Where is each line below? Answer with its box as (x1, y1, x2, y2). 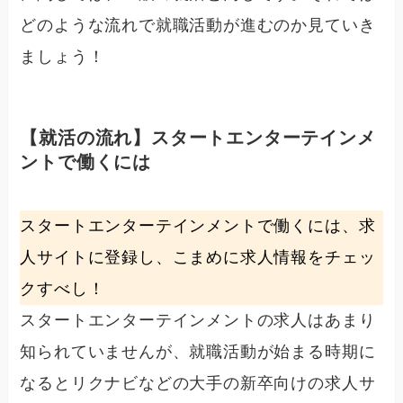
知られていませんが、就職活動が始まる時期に (20, 342, 376, 361)
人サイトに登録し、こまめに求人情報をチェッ (20, 247, 376, 266)
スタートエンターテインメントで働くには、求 (20, 216, 376, 235)
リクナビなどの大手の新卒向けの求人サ (70, 373, 376, 392)
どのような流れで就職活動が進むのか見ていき (20, 16, 376, 35)
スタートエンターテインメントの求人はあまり (20, 310, 376, 329)
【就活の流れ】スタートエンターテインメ (20, 128, 376, 148)
